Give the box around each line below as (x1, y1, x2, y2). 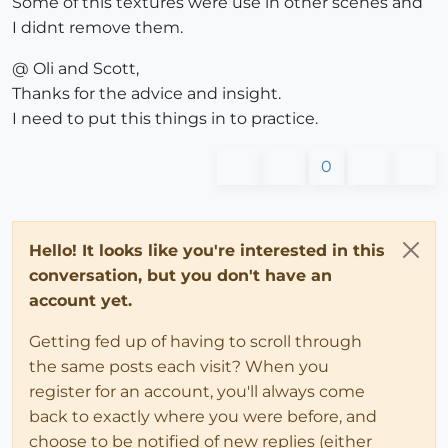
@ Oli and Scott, (12, 59, 139, 79)
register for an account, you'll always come (29, 382, 365, 402)
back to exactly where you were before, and (29, 407, 377, 427)
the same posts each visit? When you (29, 357, 329, 377)
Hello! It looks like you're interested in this (29, 241, 385, 261)
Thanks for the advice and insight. (12, 84, 281, 104)
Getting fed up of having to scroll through (29, 332, 362, 352)
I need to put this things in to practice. (12, 109, 318, 129)
